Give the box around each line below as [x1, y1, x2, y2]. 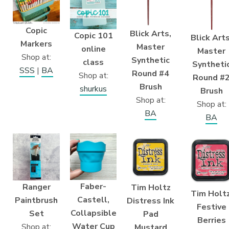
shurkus [80, 83, 107, 95]
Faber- [80, 181, 106, 193]
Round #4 [132, 67, 169, 79]
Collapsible [70, 208, 117, 219]
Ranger [22, 181, 51, 193]
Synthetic [131, 54, 170, 66]
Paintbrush [15, 195, 58, 207]
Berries [197, 215, 226, 226]
